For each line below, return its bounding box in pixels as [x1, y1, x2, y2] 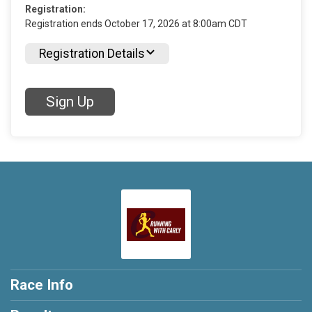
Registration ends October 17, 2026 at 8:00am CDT [25, 17, 247, 29]
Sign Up [46, 93, 94, 110]
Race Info [10, 276, 73, 294]
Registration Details [39, 46, 145, 61]
